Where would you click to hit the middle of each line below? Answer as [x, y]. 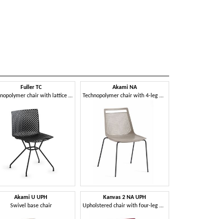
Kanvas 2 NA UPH [125, 198]
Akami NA [125, 87]
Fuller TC [31, 87]
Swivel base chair [31, 206]
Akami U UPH [31, 198]
